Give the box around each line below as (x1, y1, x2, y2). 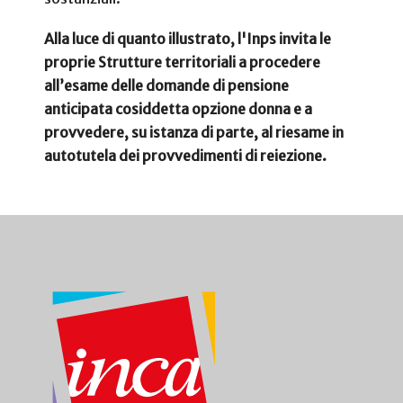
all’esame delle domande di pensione (44, 76, 289, 94)
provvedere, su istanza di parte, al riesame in (44, 122, 344, 141)
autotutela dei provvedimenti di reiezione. (44, 146, 327, 165)
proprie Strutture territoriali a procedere (44, 52, 320, 71)
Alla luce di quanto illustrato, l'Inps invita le (44, 29, 331, 48)
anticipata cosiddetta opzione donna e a (44, 99, 312, 118)
